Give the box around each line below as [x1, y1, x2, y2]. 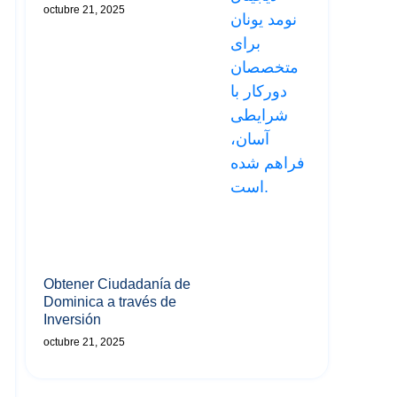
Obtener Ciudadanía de [43, 276, 191, 292]
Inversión [43, 311, 101, 327]
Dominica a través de [43, 293, 176, 309]
